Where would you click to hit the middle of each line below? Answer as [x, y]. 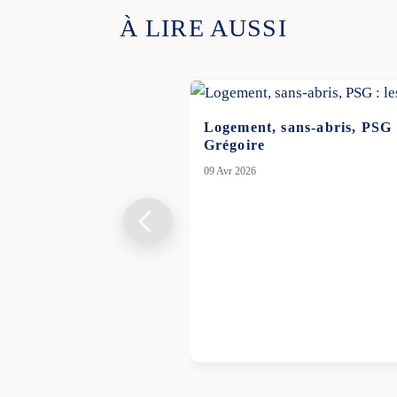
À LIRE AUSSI [203, 28]
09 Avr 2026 [230, 171]
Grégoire [234, 145]
